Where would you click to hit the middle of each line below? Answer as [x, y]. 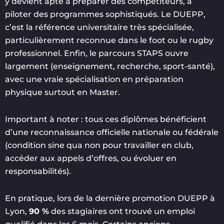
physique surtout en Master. [62, 92]
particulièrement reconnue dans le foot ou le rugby [109, 40]
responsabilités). [38, 171]
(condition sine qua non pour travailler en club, [99, 145]
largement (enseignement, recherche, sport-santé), [110, 66]
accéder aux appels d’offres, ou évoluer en [91, 158]
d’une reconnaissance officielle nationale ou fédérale [112, 132]
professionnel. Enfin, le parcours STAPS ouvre [97, 53]
